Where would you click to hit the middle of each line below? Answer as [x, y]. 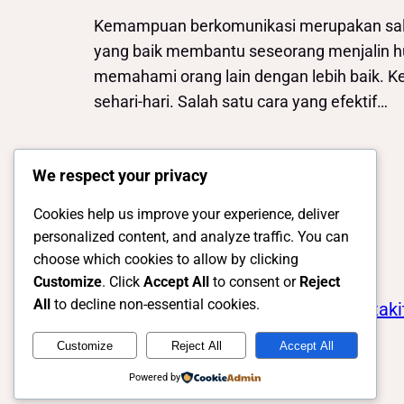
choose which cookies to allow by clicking [166, 260]
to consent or [254, 282]
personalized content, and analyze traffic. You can [191, 237]
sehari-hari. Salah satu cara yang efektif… [241, 102]
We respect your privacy [120, 176]
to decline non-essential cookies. [155, 305]
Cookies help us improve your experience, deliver [186, 215]
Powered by [155, 377]
